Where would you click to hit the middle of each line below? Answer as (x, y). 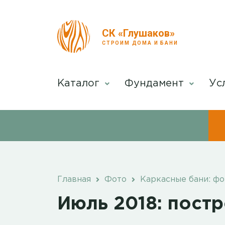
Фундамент (156, 83)
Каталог (80, 83)
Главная (74, 180)
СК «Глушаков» (138, 33)
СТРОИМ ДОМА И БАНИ (140, 43)
